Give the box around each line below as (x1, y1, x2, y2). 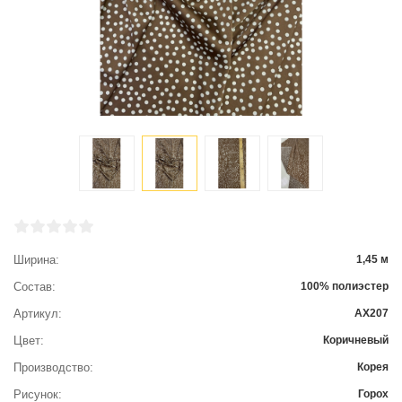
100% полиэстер (301, 280, 389, 293)
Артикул (13, 307, 58, 320)
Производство (13, 361, 90, 374)
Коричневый (323, 334, 389, 346)
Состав (13, 280, 52, 293)
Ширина (13, 253, 56, 267)
